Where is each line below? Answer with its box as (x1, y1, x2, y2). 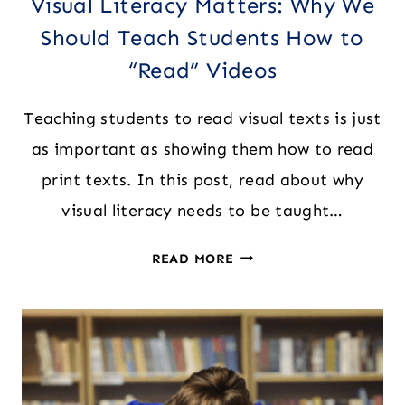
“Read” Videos (127, 56, 278, 83)
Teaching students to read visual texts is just (24, 108, 381, 128)
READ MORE (151, 250, 234, 267)
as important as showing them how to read (31, 138, 374, 159)
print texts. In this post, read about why (42, 169, 363, 190)
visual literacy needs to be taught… (61, 200, 344, 221)
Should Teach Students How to (41, 24, 364, 51)
